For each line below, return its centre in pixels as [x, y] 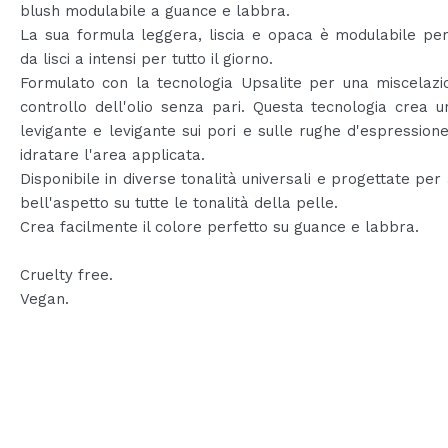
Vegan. [44, 299]
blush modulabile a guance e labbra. [155, 11]
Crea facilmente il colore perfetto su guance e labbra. [219, 227]
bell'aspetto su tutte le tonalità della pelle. [179, 203]
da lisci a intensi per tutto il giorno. [146, 59]
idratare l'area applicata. [112, 155]
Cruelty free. [66, 275]
